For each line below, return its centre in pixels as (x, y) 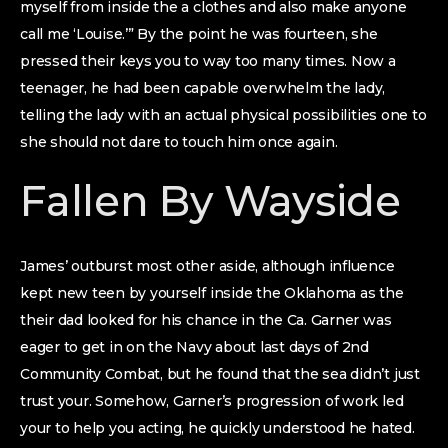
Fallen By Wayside (210, 201)
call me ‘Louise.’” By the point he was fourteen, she (199, 34)
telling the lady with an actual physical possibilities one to (223, 115)
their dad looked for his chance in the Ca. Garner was (206, 320)
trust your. (56, 401)
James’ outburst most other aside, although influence (207, 266)
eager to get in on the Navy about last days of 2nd (195, 347)
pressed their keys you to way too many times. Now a (208, 61)
